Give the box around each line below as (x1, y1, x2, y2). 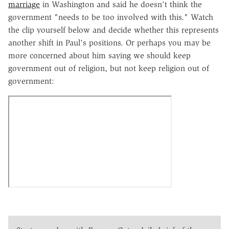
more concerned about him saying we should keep (8, 50, 191, 60)
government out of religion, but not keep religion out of (8, 63, 209, 73)
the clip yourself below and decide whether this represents (8, 25, 219, 35)
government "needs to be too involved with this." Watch (8, 12, 213, 22)
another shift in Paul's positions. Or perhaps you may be (8, 37, 211, 48)
